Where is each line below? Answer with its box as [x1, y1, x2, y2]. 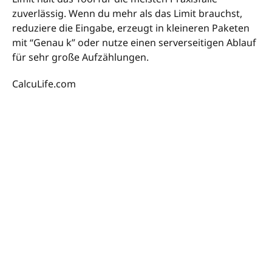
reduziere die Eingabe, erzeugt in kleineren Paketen [12, 21, 250, 35]
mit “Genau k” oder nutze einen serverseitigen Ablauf [12, 36, 256, 50]
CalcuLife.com [12, 77, 76, 91]
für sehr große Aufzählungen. [12, 50, 149, 64]
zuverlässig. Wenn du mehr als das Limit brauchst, [12, 7, 242, 21]
